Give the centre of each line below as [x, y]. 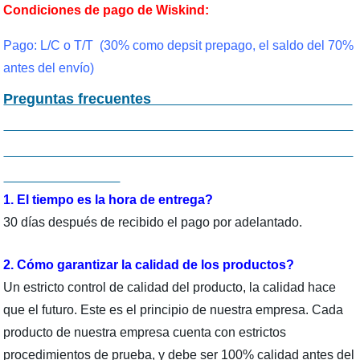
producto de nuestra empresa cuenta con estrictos [145, 333]
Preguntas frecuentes [178, 99]
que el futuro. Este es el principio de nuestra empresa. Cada [174, 310]
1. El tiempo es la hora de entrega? [108, 200]
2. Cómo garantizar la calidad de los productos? [149, 265]
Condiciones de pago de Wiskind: [106, 10]
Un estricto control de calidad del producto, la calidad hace [170, 288]
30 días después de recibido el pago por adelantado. [153, 223]
